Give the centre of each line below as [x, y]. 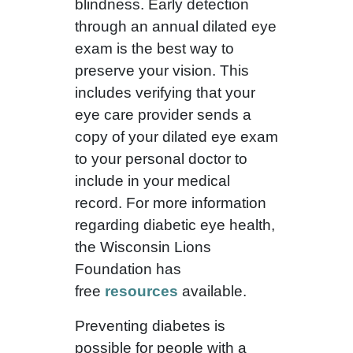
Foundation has [128, 269]
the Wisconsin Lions [143, 247]
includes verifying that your [165, 93]
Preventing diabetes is [150, 326]
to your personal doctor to [161, 159]
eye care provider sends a [163, 115]
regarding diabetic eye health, [175, 225]
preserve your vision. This [162, 71]
